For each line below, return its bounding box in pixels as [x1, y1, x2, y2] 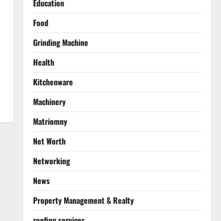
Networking [33, 155, 70, 167]
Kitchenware [33, 76, 73, 88]
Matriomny [33, 115, 67, 127]
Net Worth [33, 135, 66, 147]
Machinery [33, 96, 66, 108]
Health [33, 56, 54, 68]
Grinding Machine [33, 37, 88, 48]
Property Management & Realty [33, 194, 134, 206]
